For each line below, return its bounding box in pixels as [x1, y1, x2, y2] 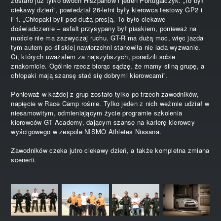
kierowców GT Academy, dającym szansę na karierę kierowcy [11, 117, 195, 127]
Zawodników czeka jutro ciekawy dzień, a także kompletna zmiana [11, 145, 210, 155]
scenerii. [11, 154, 37, 164]
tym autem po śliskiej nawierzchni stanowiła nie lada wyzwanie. [11, 42, 201, 52]
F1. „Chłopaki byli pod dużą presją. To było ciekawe [11, 14, 166, 24]
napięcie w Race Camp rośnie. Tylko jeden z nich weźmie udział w [11, 98, 209, 108]
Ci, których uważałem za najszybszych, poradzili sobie [11, 51, 176, 61]
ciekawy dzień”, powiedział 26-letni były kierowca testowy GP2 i [11, 4, 202, 14]
